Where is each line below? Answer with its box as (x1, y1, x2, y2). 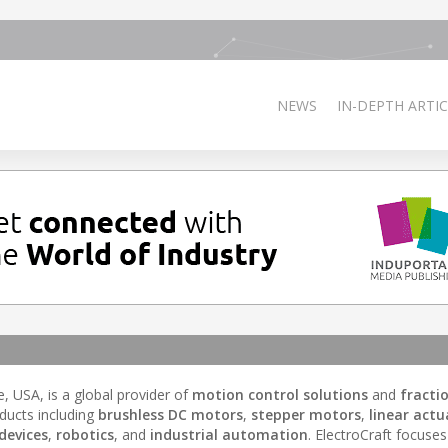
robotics (56, 425, 114, 444)
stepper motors (251, 405, 361, 424)
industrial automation (150, 425, 308, 444)
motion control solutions (192, 385, 368, 404)
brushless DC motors (98, 405, 243, 424)
